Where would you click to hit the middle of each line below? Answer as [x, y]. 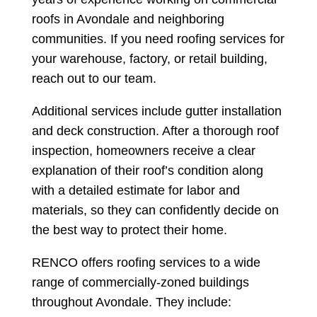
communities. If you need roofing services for [158, 39]
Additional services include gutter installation [156, 111]
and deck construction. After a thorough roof [155, 131]
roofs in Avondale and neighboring [128, 19]
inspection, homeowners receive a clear [143, 151]
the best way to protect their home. [129, 230]
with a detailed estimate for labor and [136, 191]
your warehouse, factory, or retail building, [149, 59]
